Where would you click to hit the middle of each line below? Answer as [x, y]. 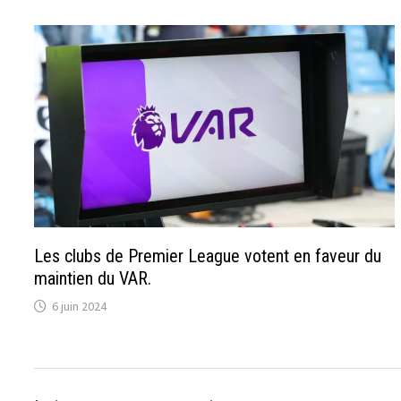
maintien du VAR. [93, 279]
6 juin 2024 [80, 307]
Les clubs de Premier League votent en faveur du [208, 256]
